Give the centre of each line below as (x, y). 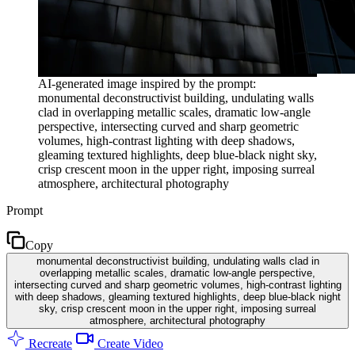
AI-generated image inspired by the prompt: (147, 83)
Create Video (129, 343)
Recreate (49, 343)
